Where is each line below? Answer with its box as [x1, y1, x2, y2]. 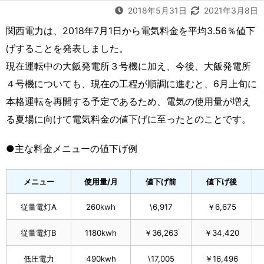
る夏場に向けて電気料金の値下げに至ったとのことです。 [6, 113, 251, 125]
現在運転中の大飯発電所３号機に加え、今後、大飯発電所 [6, 60, 251, 72]
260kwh [86, 202, 115, 212]
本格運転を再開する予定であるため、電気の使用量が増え [6, 95, 251, 107]
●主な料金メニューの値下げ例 [6, 142, 137, 154]
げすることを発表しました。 [6, 42, 128, 54]
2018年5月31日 [128, 5, 189, 15]
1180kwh [85, 227, 117, 237]
